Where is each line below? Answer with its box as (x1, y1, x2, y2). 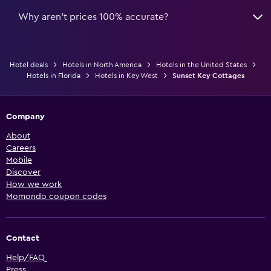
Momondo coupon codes (6, 192, 106, 201)
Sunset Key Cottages (172, 71, 244, 79)
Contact (6, 233, 39, 243)
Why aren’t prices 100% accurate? (18, 11, 168, 22)
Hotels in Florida (27, 71, 80, 79)
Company (6, 112, 45, 121)
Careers (6, 143, 36, 152)
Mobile (6, 155, 32, 165)
